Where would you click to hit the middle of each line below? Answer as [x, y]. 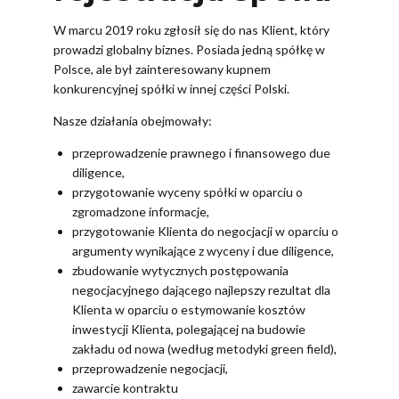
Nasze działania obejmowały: [133, 121]
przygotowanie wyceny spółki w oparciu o [187, 192]
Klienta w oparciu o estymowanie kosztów [189, 310]
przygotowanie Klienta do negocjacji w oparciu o [205, 232]
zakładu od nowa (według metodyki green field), [204, 349]
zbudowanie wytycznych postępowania [180, 271]
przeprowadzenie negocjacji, [150, 369]
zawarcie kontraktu [125, 388]
